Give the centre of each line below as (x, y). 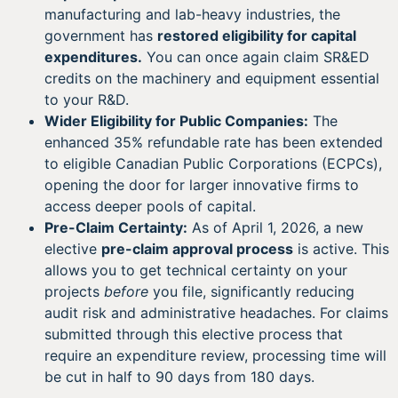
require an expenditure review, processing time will (215, 355)
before (126, 291)
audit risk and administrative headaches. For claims (216, 312)
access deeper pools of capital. (150, 206)
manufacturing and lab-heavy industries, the (192, 14)
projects (74, 291)
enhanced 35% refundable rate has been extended (214, 142)
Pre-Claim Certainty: (116, 227)
